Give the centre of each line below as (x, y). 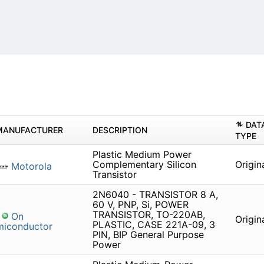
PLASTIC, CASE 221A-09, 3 (154, 225)
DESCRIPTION (120, 130)
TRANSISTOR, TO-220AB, (148, 215)
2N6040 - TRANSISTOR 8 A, (155, 195)
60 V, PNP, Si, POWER (140, 205)
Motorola (30, 166)
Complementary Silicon (144, 165)
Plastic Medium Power (142, 155)
